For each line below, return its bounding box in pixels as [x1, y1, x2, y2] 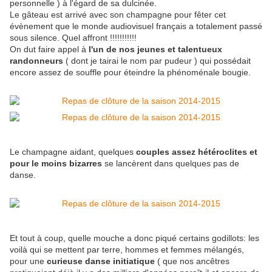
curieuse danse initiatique [47, 256, 157, 267]
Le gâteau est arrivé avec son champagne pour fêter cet [10, 10, 226, 20]
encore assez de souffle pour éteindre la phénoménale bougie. [10, 67, 251, 78]
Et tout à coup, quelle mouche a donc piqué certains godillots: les [10, 233, 259, 243]
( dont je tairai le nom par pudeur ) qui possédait [66, 56, 251, 66]
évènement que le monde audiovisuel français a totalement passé [10, 21, 262, 32]
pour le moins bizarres [10, 158, 104, 169]
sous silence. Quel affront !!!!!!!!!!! [10, 33, 137, 43]
